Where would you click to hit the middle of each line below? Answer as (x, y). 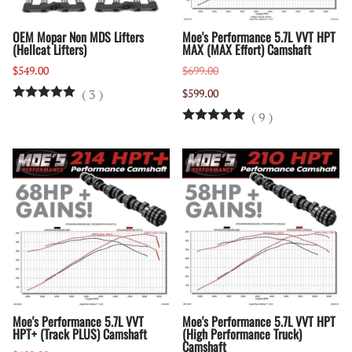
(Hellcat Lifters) (49, 50)
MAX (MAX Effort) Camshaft (247, 50)
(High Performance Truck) (242, 334)
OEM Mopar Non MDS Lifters (78, 37)
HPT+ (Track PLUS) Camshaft (80, 334)
